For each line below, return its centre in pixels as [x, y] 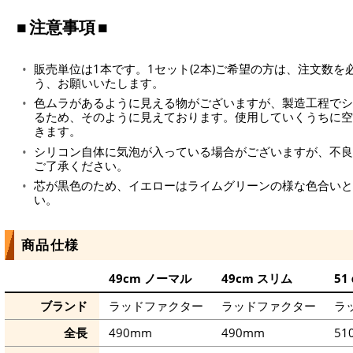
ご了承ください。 [81, 165]
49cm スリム [256, 279]
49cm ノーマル [150, 279]
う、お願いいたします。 [99, 82]
